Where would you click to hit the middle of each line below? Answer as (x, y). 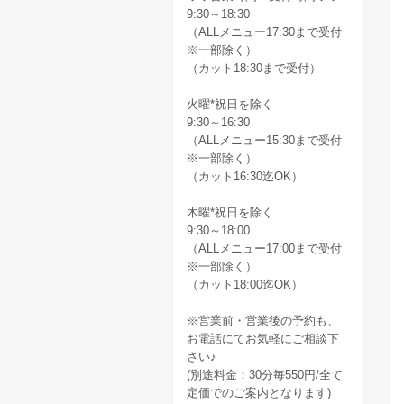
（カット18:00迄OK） (245, 285)
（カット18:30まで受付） (254, 68)
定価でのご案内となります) (259, 393)
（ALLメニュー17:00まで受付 (264, 248)
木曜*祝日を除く (230, 212)
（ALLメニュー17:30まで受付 (264, 32)
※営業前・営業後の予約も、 (263, 321)
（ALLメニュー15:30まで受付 (264, 140)
